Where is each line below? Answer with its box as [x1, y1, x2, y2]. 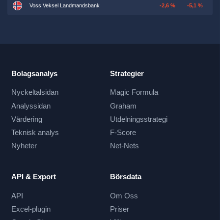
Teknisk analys [11, 128, 59, 137]
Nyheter [11, 141, 37, 150]
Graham [110, 101, 137, 110]
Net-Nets [110, 141, 139, 150]
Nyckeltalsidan [11, 88, 58, 97]
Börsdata [110, 172, 141, 181]
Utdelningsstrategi [110, 114, 167, 123]
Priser [110, 204, 129, 213]
